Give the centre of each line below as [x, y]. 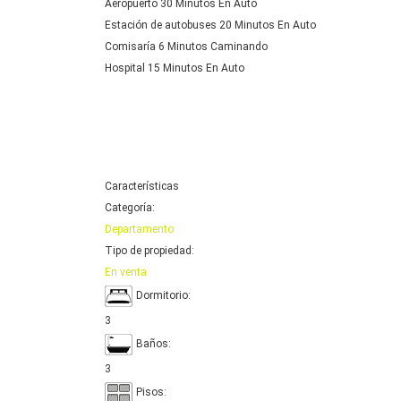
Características [142, 186]
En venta [126, 272]
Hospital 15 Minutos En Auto [175, 68]
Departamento [139, 229]
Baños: [154, 344]
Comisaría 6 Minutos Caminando [186, 46]
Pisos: [151, 392]
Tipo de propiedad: [149, 250]
